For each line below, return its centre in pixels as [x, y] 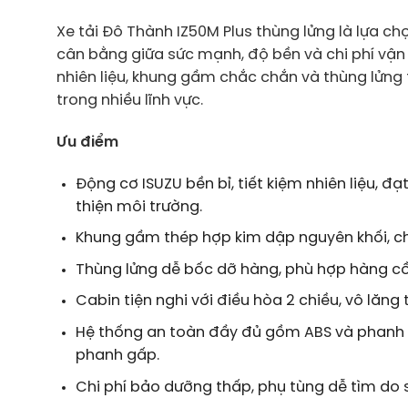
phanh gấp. [117, 356]
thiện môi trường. [138, 207]
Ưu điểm [87, 142]
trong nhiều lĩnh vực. [130, 101]
